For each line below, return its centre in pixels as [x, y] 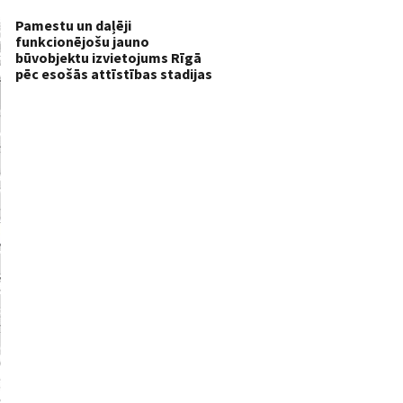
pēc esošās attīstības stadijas [114, 73]
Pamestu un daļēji [73, 25]
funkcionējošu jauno [82, 41]
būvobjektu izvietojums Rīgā [108, 57]
